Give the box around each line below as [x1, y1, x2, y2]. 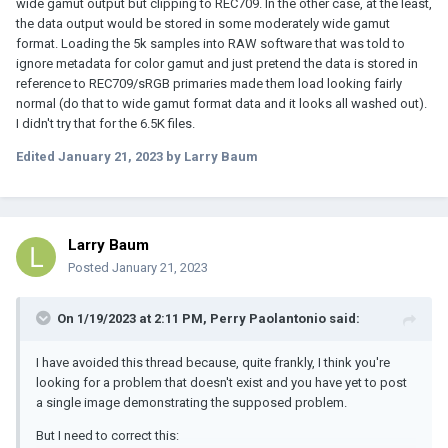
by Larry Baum [163, 148, 258, 164]
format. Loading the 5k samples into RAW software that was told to [16, 35, 405, 51]
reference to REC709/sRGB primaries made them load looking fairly [16, 75, 402, 91]
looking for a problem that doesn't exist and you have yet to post [36, 374, 407, 390]
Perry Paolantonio [210, 310, 326, 326]
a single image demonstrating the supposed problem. [36, 394, 347, 410]
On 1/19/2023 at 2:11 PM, [57, 310, 210, 326]
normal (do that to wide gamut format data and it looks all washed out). [16, 95, 427, 111]
